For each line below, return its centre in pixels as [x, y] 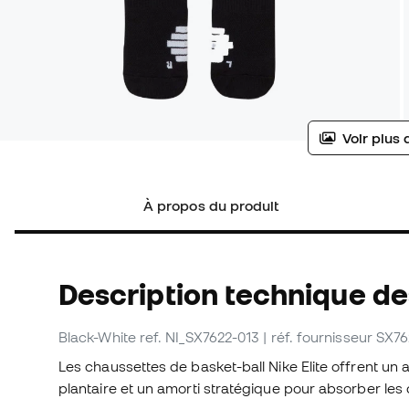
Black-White [97, 337]
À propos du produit [212, 206]
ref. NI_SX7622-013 [199, 337]
